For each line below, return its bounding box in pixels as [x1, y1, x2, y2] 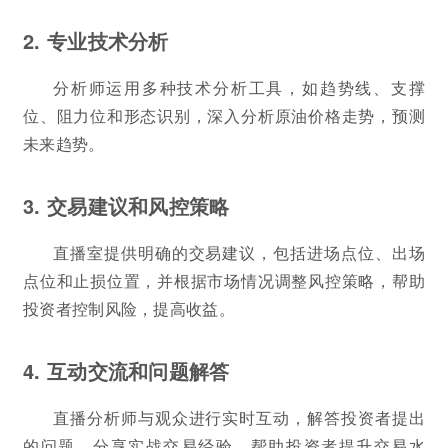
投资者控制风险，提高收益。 [23, 296, 235, 320]
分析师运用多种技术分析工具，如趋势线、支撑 [53, 75, 425, 99]
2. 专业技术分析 [23, 25, 169, 55]
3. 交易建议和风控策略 [23, 190, 230, 220]
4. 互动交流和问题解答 [23, 355, 230, 385]
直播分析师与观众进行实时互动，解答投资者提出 [53, 405, 425, 429]
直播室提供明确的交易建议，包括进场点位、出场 [53, 240, 425, 264]
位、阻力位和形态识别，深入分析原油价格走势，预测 [23, 103, 425, 127]
